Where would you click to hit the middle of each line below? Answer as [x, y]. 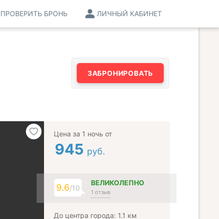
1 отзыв [101, 192]
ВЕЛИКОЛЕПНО [118, 183]
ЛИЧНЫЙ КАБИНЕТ [129, 13]
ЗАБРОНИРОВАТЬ [120, 73]
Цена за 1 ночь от [83, 134]
